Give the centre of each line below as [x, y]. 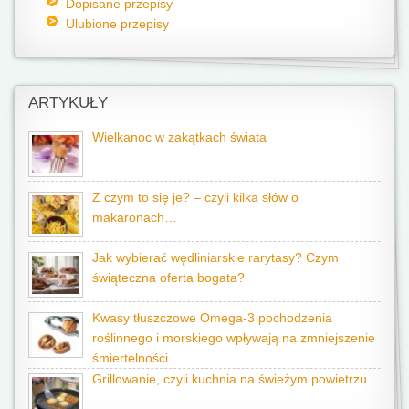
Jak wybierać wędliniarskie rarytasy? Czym [215, 257]
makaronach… [135, 217]
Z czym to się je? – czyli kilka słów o [195, 197]
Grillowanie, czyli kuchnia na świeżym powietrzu [230, 379]
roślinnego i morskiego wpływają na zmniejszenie [234, 338]
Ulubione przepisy [117, 23]
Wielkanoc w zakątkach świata [179, 137]
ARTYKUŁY [68, 102]
